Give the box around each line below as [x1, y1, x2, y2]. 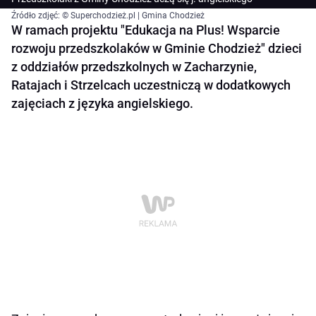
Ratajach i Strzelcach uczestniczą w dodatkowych [11, 78, 291, 93]
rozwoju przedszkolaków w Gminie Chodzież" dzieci [11, 41, 302, 56]
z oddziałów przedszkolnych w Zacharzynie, [11, 59, 257, 75]
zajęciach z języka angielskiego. [11, 96, 193, 111]
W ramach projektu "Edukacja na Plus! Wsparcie [11, 23, 280, 38]
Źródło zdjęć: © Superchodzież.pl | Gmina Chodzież [11, 11, 205, 21]
